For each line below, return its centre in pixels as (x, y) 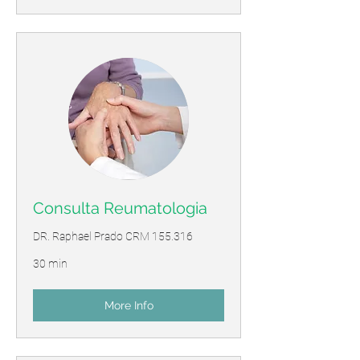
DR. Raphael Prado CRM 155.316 (113, 236)
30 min (50, 263)
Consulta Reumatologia (120, 208)
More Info (129, 305)
